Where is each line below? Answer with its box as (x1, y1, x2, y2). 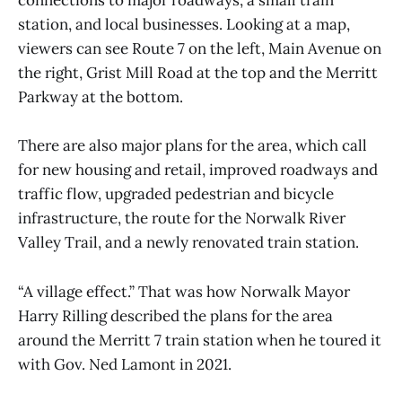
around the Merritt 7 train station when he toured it (18, 329, 381, 350)
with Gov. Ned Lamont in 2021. (18, 354, 232, 374)
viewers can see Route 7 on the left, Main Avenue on (18, 39, 381, 59)
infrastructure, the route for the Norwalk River (18, 208, 345, 229)
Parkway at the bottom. (18, 87, 183, 108)
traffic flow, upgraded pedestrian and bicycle (18, 184, 334, 205)
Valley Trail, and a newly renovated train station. (18, 232, 359, 253)
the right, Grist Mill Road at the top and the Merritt (18, 63, 378, 83)
